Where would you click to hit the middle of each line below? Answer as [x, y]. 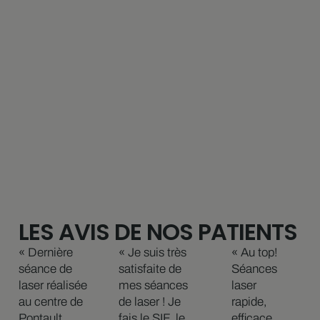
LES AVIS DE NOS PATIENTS [158, 232]
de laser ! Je [150, 302]
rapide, [249, 302]
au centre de [50, 302]
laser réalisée [52, 286]
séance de [45, 269]
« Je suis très [152, 253]
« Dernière [45, 253]
